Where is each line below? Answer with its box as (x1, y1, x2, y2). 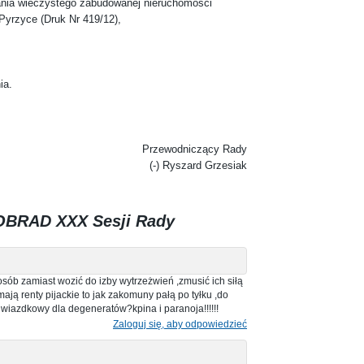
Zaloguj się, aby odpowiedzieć (113, 318, 247, 330)
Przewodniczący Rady (142, 142, 247, 155)
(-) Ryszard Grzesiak (149, 158, 247, 171)
